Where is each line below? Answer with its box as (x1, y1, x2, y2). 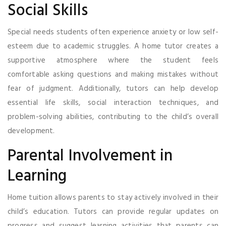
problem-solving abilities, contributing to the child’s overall (8, 110, 218, 123)
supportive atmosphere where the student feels (8, 54, 218, 67)
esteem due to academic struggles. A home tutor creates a (8, 40, 218, 52)
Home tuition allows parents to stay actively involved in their (8, 191, 218, 204)
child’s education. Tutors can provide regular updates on (8, 205, 218, 218)
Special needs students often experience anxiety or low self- (8, 26, 218, 38)
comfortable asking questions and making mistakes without (8, 68, 218, 81)
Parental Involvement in (8, 143, 173, 169)
